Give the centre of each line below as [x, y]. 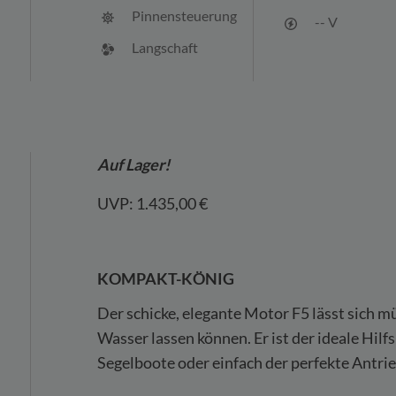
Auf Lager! [133, 164]
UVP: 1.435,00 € [152, 203]
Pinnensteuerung [183, 15]
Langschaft [164, 47]
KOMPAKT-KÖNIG [166, 278]
